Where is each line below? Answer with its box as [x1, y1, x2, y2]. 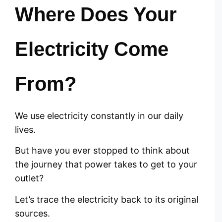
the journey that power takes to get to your [15, 159, 197, 170]
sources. [15, 208, 50, 219]
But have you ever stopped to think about [15, 145, 190, 156]
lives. [15, 124, 36, 135]
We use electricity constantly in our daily [15, 110, 183, 121]
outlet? [15, 173, 44, 184]
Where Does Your [15, 3, 177, 25]
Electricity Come [15, 38, 169, 60]
